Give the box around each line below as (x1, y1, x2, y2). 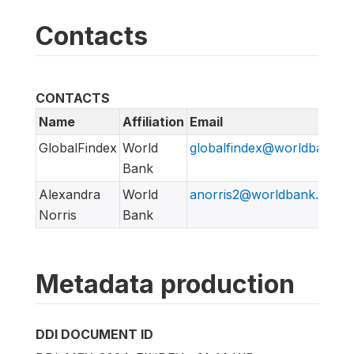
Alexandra (39, 186, 100, 202)
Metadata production (36, 268, 295, 299)
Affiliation (122, 113, 184, 130)
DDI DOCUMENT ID (36, 326, 153, 342)
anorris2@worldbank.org (190, 186, 339, 202)
